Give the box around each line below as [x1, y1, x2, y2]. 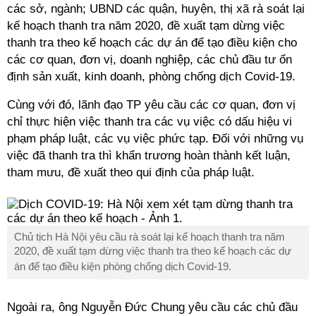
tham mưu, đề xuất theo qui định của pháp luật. [7, 166, 255, 179]
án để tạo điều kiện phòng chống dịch [14, 260, 187, 272]
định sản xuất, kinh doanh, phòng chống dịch [7, 70, 245, 83]
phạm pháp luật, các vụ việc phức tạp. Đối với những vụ [7, 132, 303, 145]
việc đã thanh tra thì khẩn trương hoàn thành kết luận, [7, 149, 291, 162]
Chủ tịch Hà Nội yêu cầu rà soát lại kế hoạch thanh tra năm [14, 231, 285, 243]
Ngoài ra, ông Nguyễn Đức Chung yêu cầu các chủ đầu [7, 300, 298, 314]
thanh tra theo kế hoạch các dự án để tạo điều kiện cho [7, 36, 297, 49]
